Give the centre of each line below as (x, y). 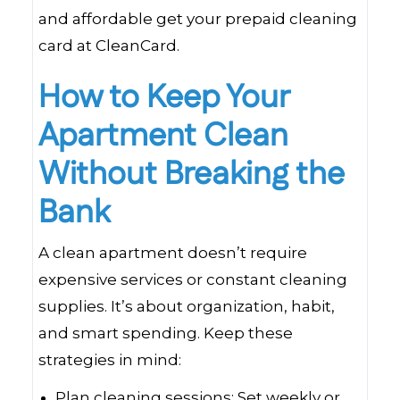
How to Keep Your (164, 98)
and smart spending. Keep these (166, 333)
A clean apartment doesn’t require (173, 253)
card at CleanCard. (109, 46)
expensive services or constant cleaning (193, 279)
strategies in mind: (110, 360)
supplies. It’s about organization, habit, (187, 306)
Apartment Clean (163, 136)
